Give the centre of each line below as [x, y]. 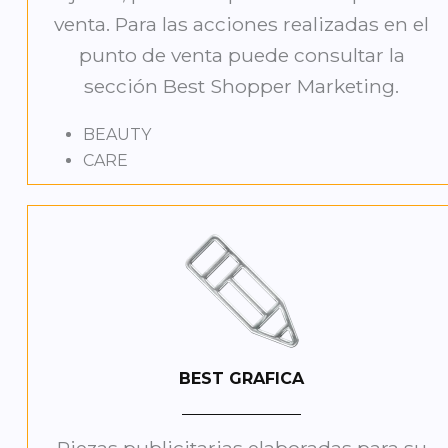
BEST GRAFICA [242, 379]
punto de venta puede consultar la [241, 55]
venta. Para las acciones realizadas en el [242, 24]
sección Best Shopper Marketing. [242, 86]
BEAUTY [116, 135]
